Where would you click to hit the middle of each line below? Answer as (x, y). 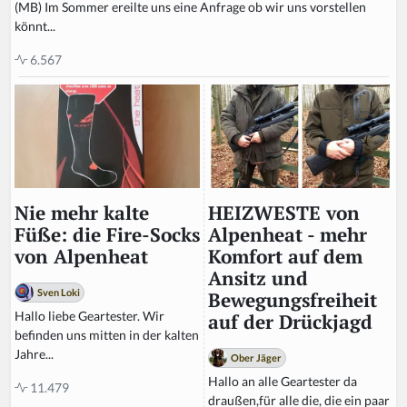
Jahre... (34, 354)
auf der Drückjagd (290, 322)
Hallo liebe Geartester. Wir (89, 316)
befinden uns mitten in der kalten (107, 335)
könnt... (35, 25)
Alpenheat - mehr (288, 234)
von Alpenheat (81, 257)
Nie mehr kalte (82, 213)
